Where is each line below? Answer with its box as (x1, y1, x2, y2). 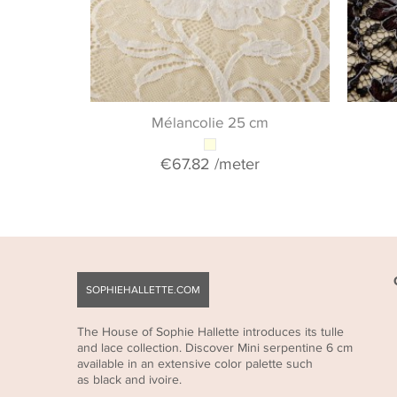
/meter (210, 155, 260, 174)
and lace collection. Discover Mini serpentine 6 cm (77, 340, 353, 355)
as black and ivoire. (77, 372, 182, 387)
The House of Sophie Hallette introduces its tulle (77, 324, 344, 339)
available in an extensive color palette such (77, 356, 313, 371)
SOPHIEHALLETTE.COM (86, 284, 200, 296)
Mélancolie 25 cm (152, 114, 269, 132)
